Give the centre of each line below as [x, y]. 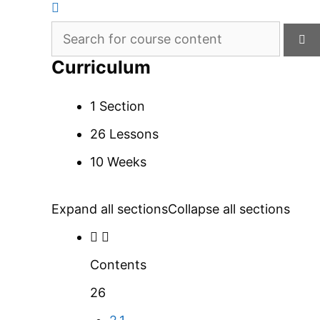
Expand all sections [110, 209]
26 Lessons [124, 134]
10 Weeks [118, 162]
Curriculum [101, 67]
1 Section [117, 106]
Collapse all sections [229, 209]
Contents [118, 265]
